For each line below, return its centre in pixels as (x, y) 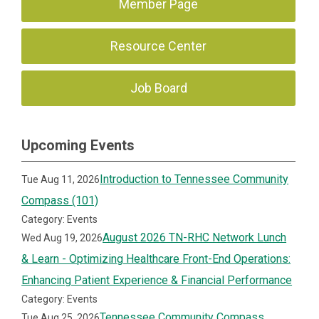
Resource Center (159, 46)
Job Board (158, 88)
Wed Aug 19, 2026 (62, 237)
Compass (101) (60, 200)
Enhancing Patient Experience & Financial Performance (157, 280)
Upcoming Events (78, 145)
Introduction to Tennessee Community (194, 179)
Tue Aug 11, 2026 (61, 179)
